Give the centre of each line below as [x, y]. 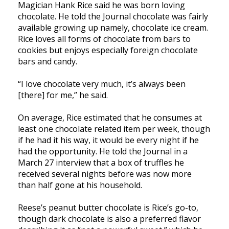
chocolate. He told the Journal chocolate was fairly [113, 17]
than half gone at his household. [80, 185]
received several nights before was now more [105, 174]
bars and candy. [48, 62]
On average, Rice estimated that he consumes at [110, 118]
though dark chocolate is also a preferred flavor [109, 219]
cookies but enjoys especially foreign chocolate [108, 50]
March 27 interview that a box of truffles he [101, 163]
